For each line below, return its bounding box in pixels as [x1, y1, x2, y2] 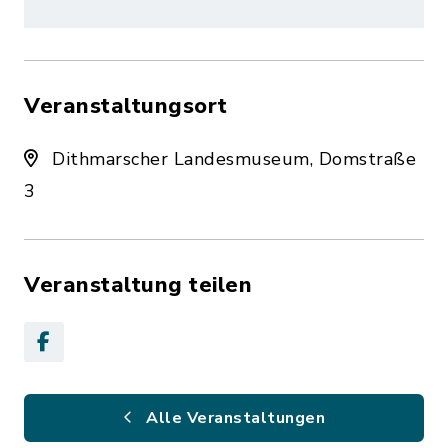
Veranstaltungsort [24, 90, 228, 121]
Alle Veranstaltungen [141, 406, 325, 429]
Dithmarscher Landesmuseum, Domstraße [46, 146, 416, 171]
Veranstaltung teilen [24, 269, 252, 300]
